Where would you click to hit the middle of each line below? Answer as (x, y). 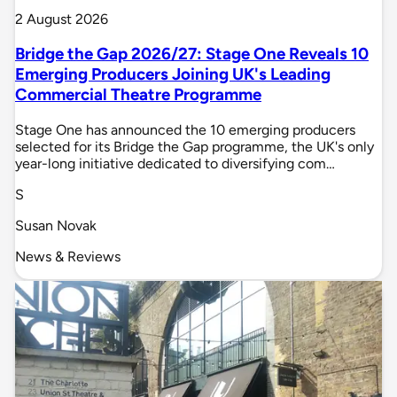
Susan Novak (56, 226)
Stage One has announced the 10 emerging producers (185, 130)
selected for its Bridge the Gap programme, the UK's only (195, 147)
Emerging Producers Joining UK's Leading (173, 74)
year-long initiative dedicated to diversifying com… (175, 163)
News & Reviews (68, 257)
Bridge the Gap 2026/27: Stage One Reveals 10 (192, 54)
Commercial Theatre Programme (138, 95)
